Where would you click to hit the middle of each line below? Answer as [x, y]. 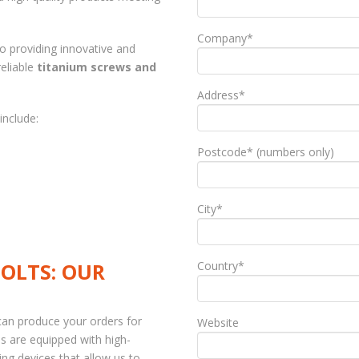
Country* [220, 265]
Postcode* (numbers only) [265, 151]
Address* [221, 95]
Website [218, 322]
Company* [225, 38]
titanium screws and [97, 67]
